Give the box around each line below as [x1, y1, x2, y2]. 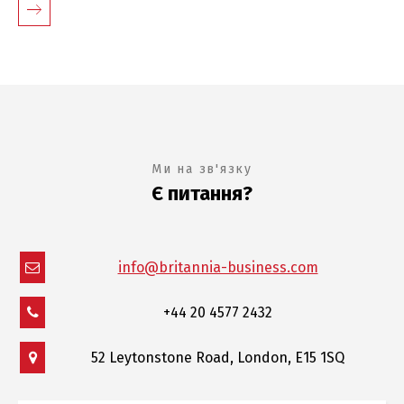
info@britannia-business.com [117, 258, 318, 276]
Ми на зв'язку [151, 161, 252, 177]
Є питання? [151, 180, 252, 206]
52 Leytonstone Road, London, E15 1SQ [91, 348, 344, 366]
